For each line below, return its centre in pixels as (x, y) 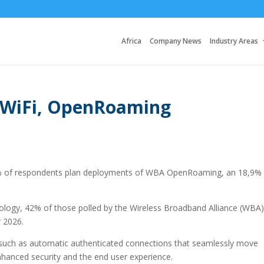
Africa (131, 41)
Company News (176, 41)
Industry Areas (234, 41)
